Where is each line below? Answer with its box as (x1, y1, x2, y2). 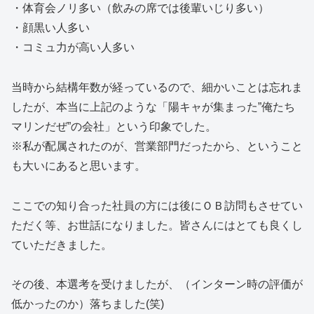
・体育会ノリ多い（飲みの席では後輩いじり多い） (11, 1, 269, 14)
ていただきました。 (11, 238, 112, 251)
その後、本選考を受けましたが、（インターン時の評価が (11, 278, 303, 291)
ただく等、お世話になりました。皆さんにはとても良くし (11, 219, 303, 231)
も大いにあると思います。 (11, 159, 146, 172)
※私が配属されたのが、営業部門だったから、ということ (11, 139, 303, 152)
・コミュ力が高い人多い (11, 41, 135, 53)
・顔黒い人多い (11, 21, 90, 34)
